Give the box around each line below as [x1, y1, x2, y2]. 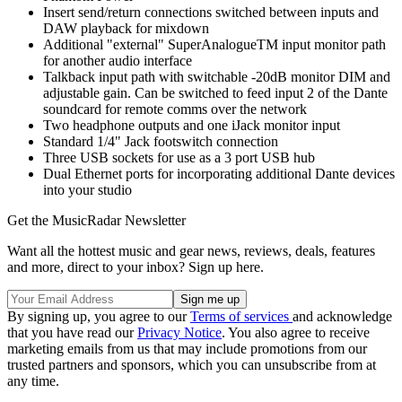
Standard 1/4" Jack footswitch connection [43, 133, 278, 149]
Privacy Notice [137, 324, 222, 340]
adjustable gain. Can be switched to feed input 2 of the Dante [43, 84, 388, 100]
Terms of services [190, 308, 293, 324]
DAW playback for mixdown [43, 20, 209, 36]
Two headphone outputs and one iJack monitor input [43, 117, 340, 133]
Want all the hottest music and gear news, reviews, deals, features [7, 242, 375, 258]
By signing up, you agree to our [7, 308, 190, 324]
